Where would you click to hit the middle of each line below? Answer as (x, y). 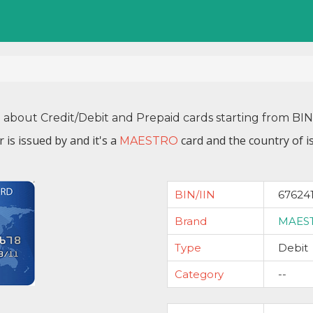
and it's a (95, 140)
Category (199, 274)
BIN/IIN (195, 195)
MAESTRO (149, 141)
